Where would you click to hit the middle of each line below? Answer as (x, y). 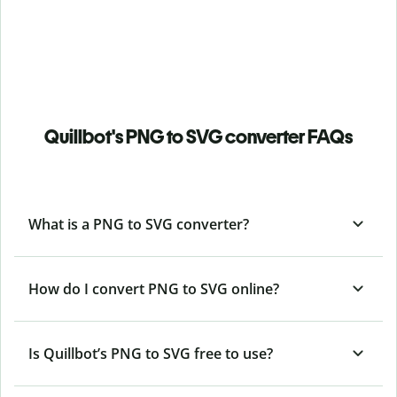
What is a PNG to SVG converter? (139, 225)
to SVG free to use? (209, 354)
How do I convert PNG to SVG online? (154, 289)
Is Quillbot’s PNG (85, 354)
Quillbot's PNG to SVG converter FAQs (198, 137)
